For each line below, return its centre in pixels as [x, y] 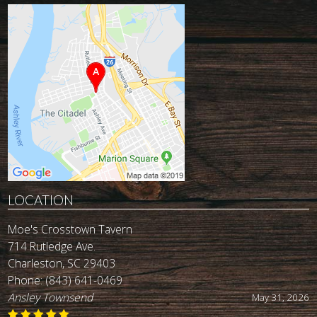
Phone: [27, 281]
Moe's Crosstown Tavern [70, 230]
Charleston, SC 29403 [62, 264]
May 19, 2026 [280, 298]
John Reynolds [43, 298]
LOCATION [41, 201]
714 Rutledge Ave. [52, 247]
